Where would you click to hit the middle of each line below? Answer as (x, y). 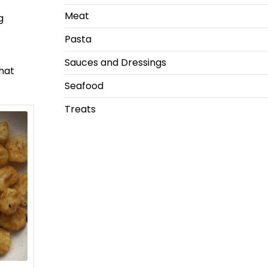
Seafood (84, 86)
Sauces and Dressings (115, 62)
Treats (80, 109)
